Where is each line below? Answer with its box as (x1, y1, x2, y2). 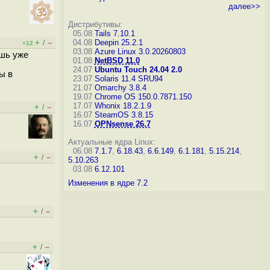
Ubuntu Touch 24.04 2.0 (94, 65, 182, 74)
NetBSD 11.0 (94, 56, 140, 65)
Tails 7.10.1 (94, 29, 135, 38)
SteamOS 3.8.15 (94, 110, 153, 119)
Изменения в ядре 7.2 (67, 178, 148, 187)
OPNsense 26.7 (94, 119, 151, 128)
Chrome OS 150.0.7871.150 (94, 92, 192, 101)
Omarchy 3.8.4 (94, 83, 146, 92)
